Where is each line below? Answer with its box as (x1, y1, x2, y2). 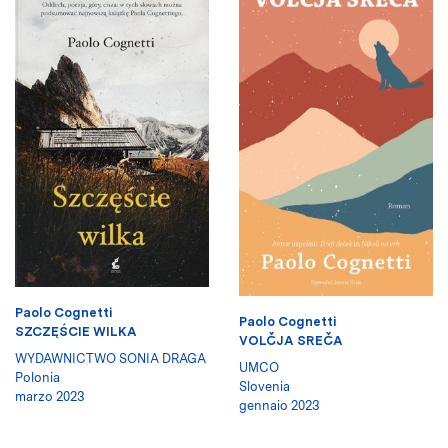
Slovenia (239, 378, 290, 394)
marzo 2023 (15, 388, 85, 404)
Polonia (15, 369, 60, 385)
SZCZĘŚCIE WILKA (15, 323, 137, 339)
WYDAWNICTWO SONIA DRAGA (15, 350, 206, 366)
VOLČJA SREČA (239, 332, 343, 348)
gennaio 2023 (239, 397, 320, 413)
